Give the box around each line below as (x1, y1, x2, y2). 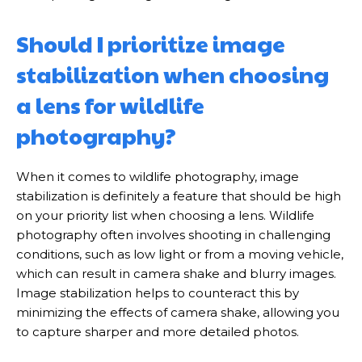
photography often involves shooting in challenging (16, 227, 330, 242)
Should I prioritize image (16, 28, 285, 59)
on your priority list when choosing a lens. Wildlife (16, 208, 314, 223)
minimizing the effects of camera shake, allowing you (16, 305, 339, 320)
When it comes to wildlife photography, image (16, 169, 299, 184)
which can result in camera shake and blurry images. (16, 266, 336, 281)
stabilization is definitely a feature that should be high (16, 188, 341, 204)
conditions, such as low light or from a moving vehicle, (16, 246, 343, 262)
